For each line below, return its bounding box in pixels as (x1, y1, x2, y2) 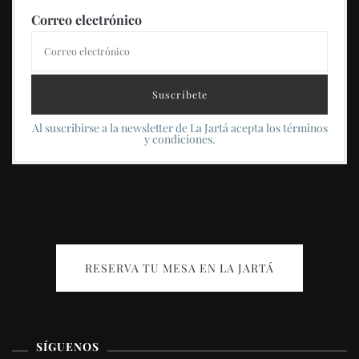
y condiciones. (143, 131, 216, 147)
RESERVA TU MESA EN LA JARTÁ (85, 260, 274, 276)
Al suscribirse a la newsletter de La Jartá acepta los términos (31, 120, 328, 136)
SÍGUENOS (36, 339, 99, 355)
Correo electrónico (31, 11, 142, 29)
